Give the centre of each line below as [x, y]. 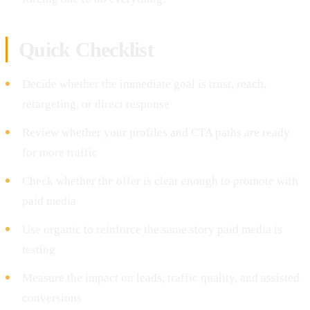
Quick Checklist [86, 49]
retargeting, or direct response [96, 104]
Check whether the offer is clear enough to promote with [160, 181]
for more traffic [60, 152]
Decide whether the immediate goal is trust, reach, [144, 84]
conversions [52, 298]
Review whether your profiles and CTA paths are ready [156, 132]
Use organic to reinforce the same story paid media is [152, 229]
